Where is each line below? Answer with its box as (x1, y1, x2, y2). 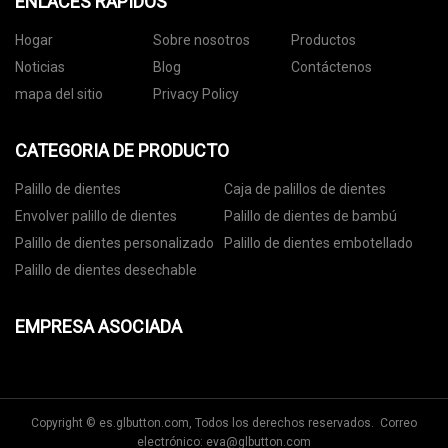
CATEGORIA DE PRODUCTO (15, 140, 229, 162)
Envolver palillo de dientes (15, 208, 177, 225)
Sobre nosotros (152, 32, 250, 49)
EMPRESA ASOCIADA (15, 316, 182, 338)
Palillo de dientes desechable (15, 262, 197, 279)
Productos (290, 32, 356, 49)
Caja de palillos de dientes (224, 181, 386, 198)
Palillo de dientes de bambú (224, 208, 397, 225)
